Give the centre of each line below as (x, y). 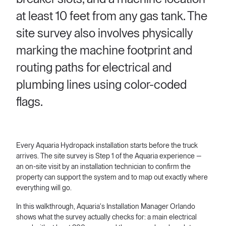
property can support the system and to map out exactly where (112, 178)
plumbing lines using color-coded (101, 85)
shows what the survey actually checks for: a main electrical (106, 217)
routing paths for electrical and (94, 68)
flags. (30, 102)
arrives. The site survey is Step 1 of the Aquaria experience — (109, 156)
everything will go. (44, 188)
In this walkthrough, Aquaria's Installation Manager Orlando (106, 207)
